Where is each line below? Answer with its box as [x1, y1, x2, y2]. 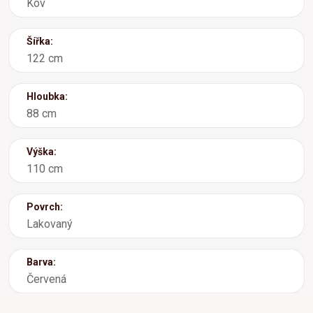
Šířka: [27, 35, 53, 47]
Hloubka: [27, 90, 68, 102]
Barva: [27, 256, 56, 268]
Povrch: [27, 201, 63, 212]
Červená [27, 272, 66, 286]
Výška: [27, 145, 57, 157]
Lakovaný [27, 217, 73, 231]
